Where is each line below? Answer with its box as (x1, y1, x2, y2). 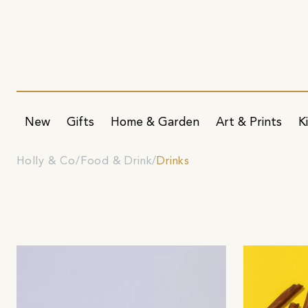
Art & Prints (216, 116, 282, 129)
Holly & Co (16, 155, 76, 167)
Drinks (157, 155, 190, 167)
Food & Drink (80, 155, 153, 167)
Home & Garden (111, 116, 199, 129)
